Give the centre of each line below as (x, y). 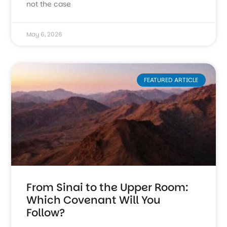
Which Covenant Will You (94, 200)
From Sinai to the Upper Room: (108, 187)
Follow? (46, 213)
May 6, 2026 (45, 34)
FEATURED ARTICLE (171, 80)
